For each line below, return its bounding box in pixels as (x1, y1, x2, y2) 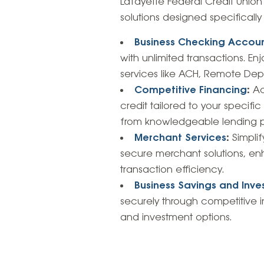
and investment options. (120, 212, 232, 224)
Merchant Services (134, 133, 227, 144)
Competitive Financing (134, 85, 247, 97)
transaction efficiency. (120, 164, 225, 176)
